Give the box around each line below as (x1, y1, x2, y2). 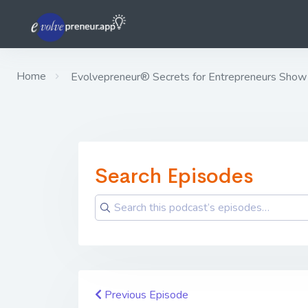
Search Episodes (95, 163, 253, 189)
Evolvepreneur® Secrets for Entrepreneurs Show (68, 69, 307, 85)
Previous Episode (102, 287, 188, 302)
